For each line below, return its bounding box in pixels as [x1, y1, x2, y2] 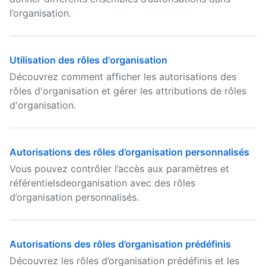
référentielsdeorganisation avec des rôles [9, 177, 195, 189]
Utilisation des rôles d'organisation [9, 54, 167, 66]
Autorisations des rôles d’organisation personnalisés [9, 146, 249, 158]
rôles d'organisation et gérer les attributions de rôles [9, 85, 246, 97]
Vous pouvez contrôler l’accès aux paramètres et [9, 163, 229, 175]
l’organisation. [9, 7, 71, 19]
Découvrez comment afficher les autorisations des [9, 71, 236, 83]
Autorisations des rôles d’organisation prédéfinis [9, 238, 231, 250]
